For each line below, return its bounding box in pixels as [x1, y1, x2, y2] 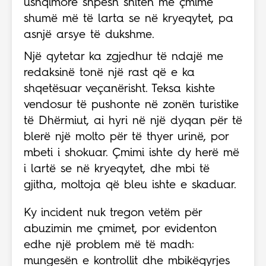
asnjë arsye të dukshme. [24, 28, 154, 41]
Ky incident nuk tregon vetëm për [24, 207, 202, 219]
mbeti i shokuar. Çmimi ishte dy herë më [24, 147, 239, 159]
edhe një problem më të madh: [24, 239, 194, 251]
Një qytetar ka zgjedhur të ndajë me [24, 50, 223, 63]
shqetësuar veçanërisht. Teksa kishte [24, 83, 215, 95]
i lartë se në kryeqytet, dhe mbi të [24, 163, 210, 175]
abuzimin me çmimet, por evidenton [24, 223, 217, 235]
